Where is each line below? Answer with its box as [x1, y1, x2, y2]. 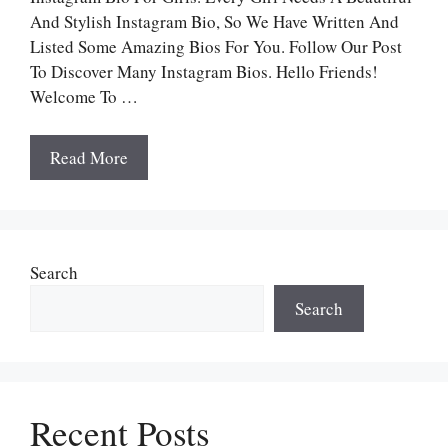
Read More [50, 145, 128, 169]
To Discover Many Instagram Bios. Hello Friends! [30, 60, 378, 84]
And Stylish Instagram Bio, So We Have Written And [30, 10, 399, 34]
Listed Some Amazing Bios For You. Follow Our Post [30, 35, 402, 59]
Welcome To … [30, 85, 138, 109]
